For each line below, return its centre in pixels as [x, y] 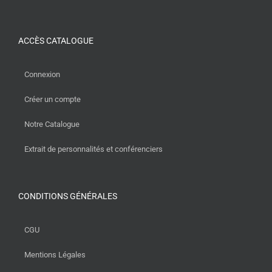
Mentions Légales [55, 255]
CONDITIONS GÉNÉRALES [68, 196]
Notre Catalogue [52, 124]
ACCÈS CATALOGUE [56, 41]
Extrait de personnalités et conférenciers [93, 149]
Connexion [42, 74]
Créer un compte [53, 99]
